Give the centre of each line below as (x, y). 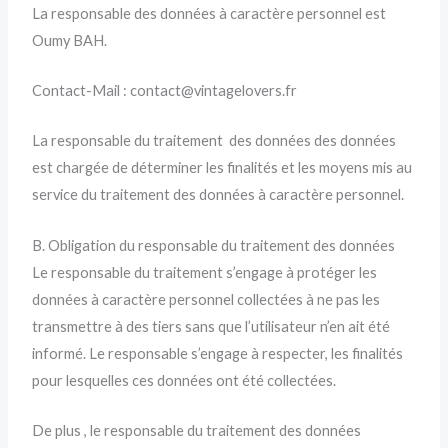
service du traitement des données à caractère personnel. (218, 195)
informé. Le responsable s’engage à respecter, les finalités (218, 353)
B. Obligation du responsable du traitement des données (214, 245)
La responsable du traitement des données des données (214, 141)
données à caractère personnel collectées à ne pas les (206, 299)
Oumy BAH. (70, 40)
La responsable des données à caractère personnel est (211, 13)
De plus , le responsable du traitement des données (197, 431)
